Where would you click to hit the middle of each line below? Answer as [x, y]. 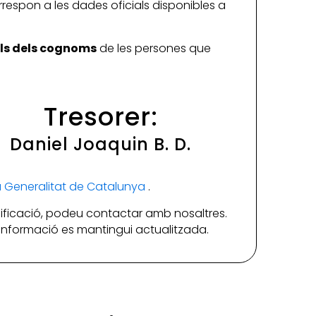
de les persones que [153, 49]
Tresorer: [101, 117]
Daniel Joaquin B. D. [101, 145]
